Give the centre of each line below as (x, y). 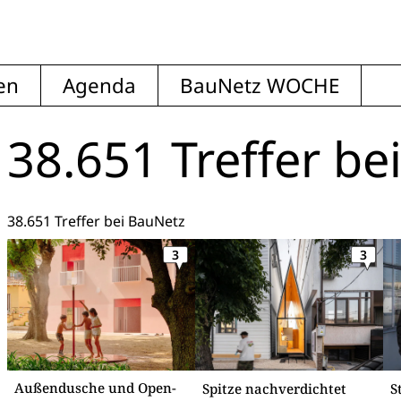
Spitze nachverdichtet (274, 388)
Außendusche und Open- (95, 388)
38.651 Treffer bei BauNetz (96, 221)
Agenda (99, 85)
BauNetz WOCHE (260, 85)
